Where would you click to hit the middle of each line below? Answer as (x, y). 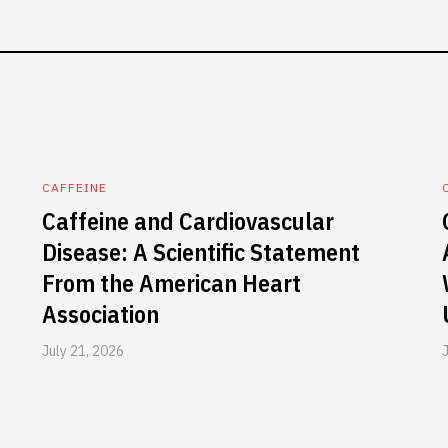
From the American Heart (171, 283)
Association (100, 314)
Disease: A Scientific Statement (201, 252)
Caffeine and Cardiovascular (188, 221)
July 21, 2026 (83, 351)
